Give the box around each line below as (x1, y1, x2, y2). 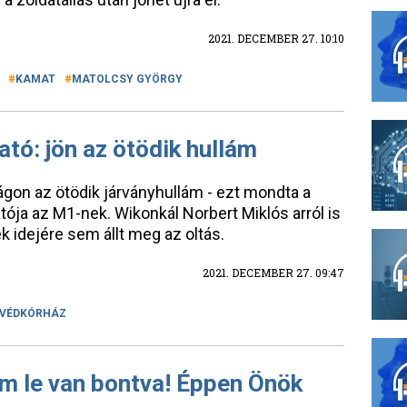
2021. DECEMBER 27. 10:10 (208, 31, 344, 45)
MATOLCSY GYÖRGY (72, 73, 183, 85)
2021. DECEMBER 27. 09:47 (203, 265, 344, 280)
